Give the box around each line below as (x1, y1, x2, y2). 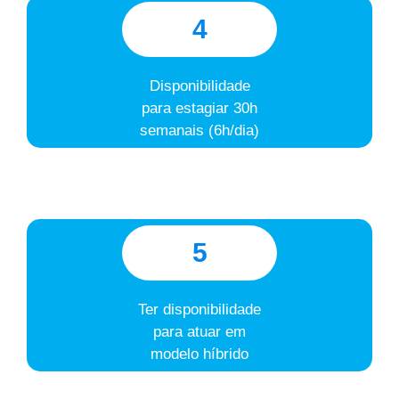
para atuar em (153, 323, 246, 340)
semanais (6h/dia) (140, 122, 259, 139)
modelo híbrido (151, 346, 248, 362)
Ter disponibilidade (138, 301, 261, 318)
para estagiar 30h (142, 100, 257, 117)
